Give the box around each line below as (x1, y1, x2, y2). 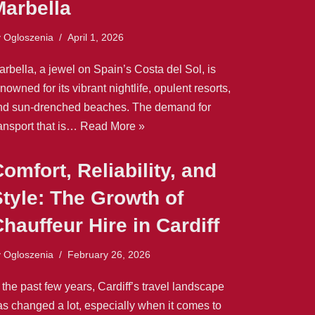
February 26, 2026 (67, 248, 150, 260)
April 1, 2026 (67, 31, 124, 43)
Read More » (80, 120, 145, 132)
